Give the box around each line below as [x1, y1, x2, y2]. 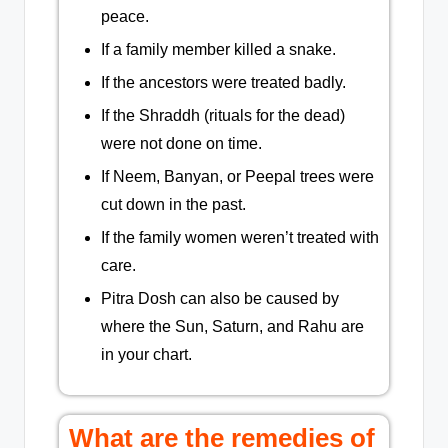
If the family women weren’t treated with [101, 229, 379, 247]
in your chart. [101, 346, 192, 364]
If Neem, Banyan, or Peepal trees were [101, 168, 374, 186]
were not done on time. [101, 135, 262, 153]
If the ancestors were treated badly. [101, 73, 346, 91]
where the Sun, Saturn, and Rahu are [101, 318, 364, 336]
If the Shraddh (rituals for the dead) [101, 107, 345, 125]
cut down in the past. [101, 196, 246, 214]
